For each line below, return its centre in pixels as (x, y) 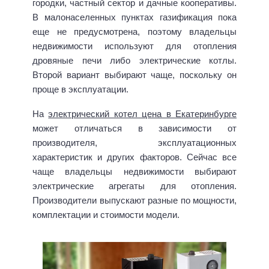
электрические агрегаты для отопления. (134, 186)
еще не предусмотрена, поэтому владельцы (134, 32)
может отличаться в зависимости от (134, 128)
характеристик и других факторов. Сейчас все (134, 157)
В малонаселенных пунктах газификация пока (134, 17)
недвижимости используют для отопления (134, 46)
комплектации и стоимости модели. (106, 214)
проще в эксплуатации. (80, 89)
